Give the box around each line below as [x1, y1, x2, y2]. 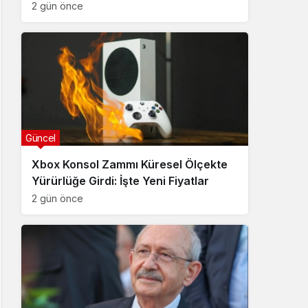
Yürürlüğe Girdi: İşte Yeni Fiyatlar [32, 174, 209, 188]
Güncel [25, 132, 56, 144]
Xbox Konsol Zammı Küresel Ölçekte [32, 157, 228, 171]
